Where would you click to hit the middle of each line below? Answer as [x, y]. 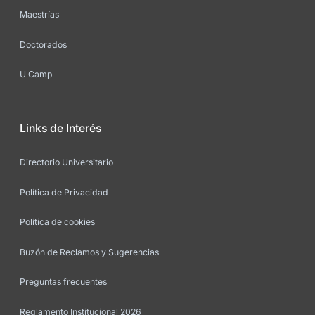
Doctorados [43, 44]
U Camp [36, 75]
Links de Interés [60, 129]
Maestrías [39, 15]
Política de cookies [57, 222]
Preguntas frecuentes [63, 282]
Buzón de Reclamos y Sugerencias [89, 252]
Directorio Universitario [66, 162]
